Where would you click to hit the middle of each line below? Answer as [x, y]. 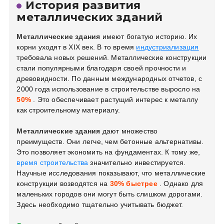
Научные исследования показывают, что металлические [111, 173]
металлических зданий [90, 17]
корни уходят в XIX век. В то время [76, 47]
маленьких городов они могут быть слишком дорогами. [110, 194]
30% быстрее [133, 184]
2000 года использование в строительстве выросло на [108, 89]
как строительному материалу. [68, 110]
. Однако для [180, 184]
